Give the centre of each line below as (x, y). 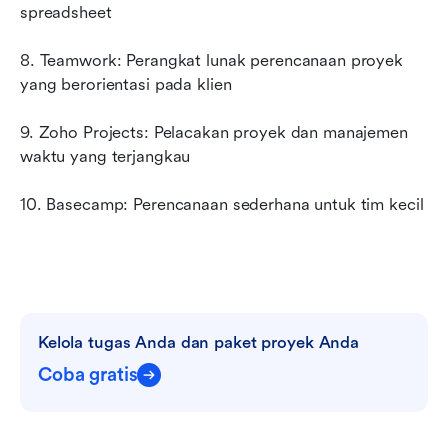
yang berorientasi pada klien (126, 84)
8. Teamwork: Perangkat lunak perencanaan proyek (211, 60)
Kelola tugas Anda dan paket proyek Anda (199, 342)
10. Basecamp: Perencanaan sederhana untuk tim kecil (222, 204)
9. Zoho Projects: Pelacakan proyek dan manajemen (214, 132)
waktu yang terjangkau (105, 156)
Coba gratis (88, 374)
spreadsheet (66, 12)
